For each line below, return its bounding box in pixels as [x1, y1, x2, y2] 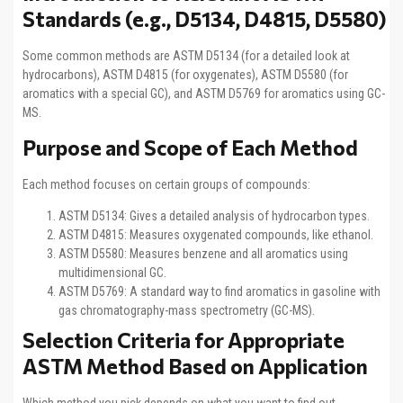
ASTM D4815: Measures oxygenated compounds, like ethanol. [58, 228, 373, 243]
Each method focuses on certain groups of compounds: [22, 176, 310, 192]
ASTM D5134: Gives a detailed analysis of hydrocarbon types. [58, 209, 370, 224]
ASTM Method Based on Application [22, 354, 368, 380]
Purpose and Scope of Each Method [22, 134, 358, 160]
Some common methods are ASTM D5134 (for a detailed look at [22, 48, 350, 63]
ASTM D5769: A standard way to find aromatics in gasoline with [58, 284, 381, 300]
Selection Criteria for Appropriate [22, 327, 345, 354]
